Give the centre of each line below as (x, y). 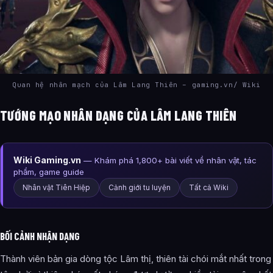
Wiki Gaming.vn (47, 160)
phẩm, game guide (49, 172)
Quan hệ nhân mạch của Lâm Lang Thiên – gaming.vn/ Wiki (136, 85)
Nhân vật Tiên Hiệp (56, 187)
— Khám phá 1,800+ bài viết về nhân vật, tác (169, 160)
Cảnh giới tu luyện (140, 187)
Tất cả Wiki (209, 187)
